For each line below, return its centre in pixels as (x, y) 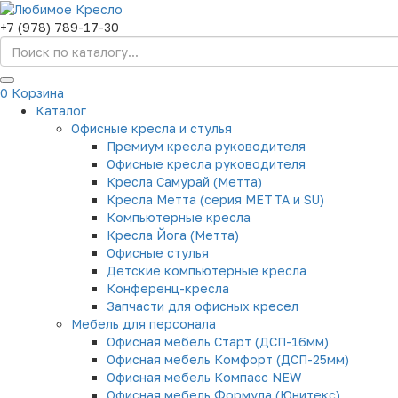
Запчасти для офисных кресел (203, 306)
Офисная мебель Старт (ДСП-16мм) (218, 342)
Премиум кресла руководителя (206, 147)
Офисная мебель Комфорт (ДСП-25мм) (228, 360)
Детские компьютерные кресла (207, 271)
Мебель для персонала (143, 324)
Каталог (61, 111)
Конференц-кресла (168, 289)
